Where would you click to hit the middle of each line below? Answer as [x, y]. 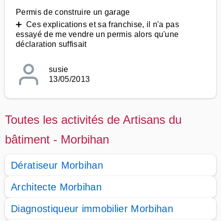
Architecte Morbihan [56, 187]
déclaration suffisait [51, 44]
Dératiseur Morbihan [57, 165]
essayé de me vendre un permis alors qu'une [97, 34]
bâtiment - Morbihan [57, 139]
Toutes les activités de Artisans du [93, 120]
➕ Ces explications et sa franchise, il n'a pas [98, 24]
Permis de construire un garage [73, 12]
